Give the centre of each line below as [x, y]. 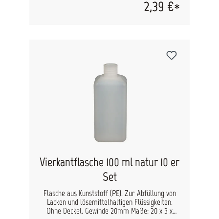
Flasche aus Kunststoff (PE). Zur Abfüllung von [109, 193]
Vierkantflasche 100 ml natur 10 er [109, 162]
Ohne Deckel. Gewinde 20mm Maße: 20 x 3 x [109, 211]
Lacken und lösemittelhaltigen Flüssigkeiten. [109, 202]
